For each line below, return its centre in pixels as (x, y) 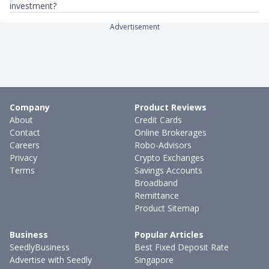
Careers (25, 145)
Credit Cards (158, 120)
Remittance (157, 195)
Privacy (23, 158)
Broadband (156, 183)
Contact (25, 132)
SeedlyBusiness (40, 247)
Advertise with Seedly (51, 260)
